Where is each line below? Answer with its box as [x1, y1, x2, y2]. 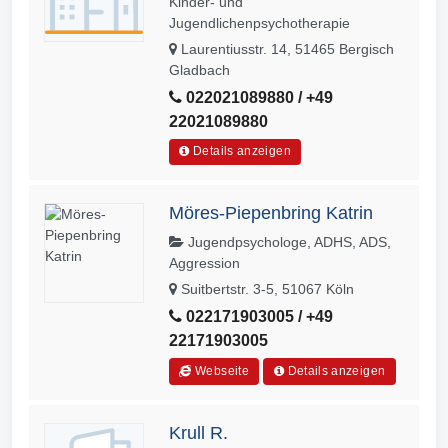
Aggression [169, 255, 240, 272]
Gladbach [169, 61, 230, 78]
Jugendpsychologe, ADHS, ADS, [184, 234, 391, 251]
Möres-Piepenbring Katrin [169, 203, 373, 224]
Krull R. [169, 423, 228, 444]
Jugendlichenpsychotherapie [169, 14, 350, 31]
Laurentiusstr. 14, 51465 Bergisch [177, 40, 394, 57]
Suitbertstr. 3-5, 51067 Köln [177, 281, 354, 298]
